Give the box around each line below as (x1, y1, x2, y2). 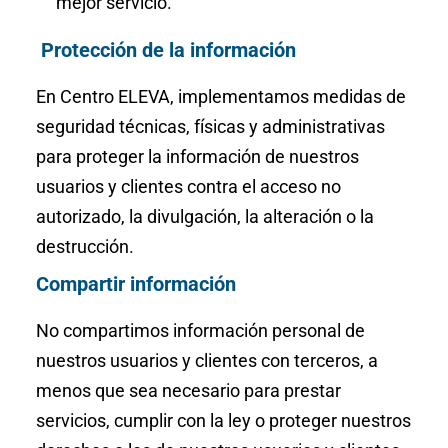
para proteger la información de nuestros (35, 146, 359, 167)
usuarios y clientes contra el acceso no (35, 176, 341, 197)
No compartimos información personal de (35, 320, 365, 341)
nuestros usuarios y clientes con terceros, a (35, 350, 378, 371)
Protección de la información (35, 38, 296, 62)
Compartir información (35, 272, 236, 296)
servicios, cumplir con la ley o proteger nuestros (35, 410, 411, 431)
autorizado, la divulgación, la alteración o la (35, 206, 374, 227)
